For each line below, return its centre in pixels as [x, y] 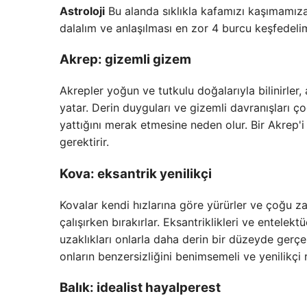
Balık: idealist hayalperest [140, 288]
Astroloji [82, 11]
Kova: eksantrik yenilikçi [136, 173]
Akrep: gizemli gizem [125, 60]
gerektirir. [84, 142]
